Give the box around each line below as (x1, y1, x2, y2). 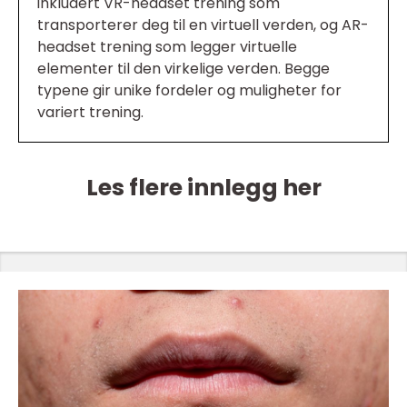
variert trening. (37, 102, 144, 123)
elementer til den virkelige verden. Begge (37, 58, 330, 79)
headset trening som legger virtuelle (37, 36, 297, 57)
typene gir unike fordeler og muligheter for (37, 80, 342, 101)
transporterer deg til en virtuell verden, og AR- (37, 15, 369, 35)
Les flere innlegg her (85, 172, 322, 203)
